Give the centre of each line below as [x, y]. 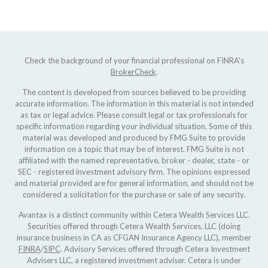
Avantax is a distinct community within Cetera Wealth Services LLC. [134, 215]
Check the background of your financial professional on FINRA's [134, 60]
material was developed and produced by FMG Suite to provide [134, 138]
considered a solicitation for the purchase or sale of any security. [134, 194]
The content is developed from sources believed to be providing [134, 92]
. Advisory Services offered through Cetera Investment [155, 249]
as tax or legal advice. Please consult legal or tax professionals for [134, 115]
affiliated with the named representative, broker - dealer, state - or [134, 160]
